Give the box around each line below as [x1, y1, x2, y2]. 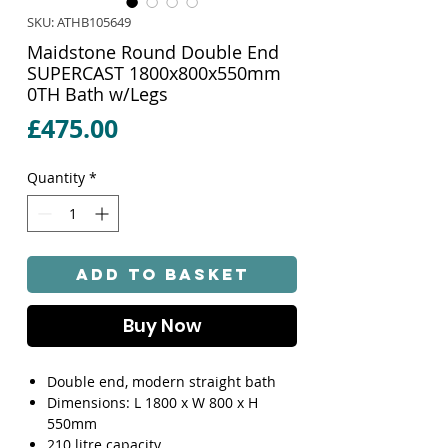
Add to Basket [75, 263, 249, 284]
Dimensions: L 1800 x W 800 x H [47, 392, 258, 412]
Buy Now [122, 312, 202, 338]
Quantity [27, 167, 85, 187]
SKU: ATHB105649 [27, 12, 131, 31]
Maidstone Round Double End [27, 39, 279, 64]
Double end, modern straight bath [47, 371, 276, 391]
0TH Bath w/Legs [27, 81, 168, 106]
